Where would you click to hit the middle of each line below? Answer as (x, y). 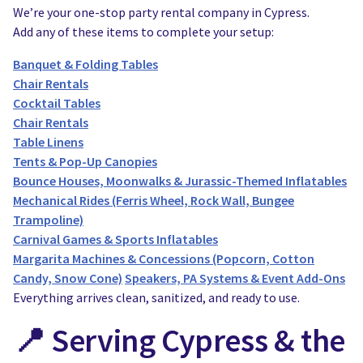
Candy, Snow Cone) (68, 278)
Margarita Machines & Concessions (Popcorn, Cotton (164, 258)
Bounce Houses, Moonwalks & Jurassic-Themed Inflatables (180, 181)
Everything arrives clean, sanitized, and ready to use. (156, 297)
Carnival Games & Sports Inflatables (115, 239)
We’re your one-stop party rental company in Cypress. (161, 12)
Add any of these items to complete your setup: (143, 32)
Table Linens (48, 142)
